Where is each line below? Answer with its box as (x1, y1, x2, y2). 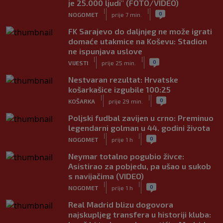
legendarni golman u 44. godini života (68, 123, 210, 132)
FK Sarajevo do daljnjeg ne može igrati (68, 26, 212, 36)
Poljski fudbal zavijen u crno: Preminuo (68, 113, 214, 122)
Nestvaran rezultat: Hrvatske (68, 75, 178, 84)
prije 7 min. (111, 10, 142, 18)
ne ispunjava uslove (68, 46, 142, 56)
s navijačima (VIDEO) (68, 171, 144, 181)
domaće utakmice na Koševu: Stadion (68, 36, 207, 46)
